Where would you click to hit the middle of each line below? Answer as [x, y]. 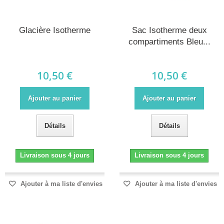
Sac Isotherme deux [169, 30]
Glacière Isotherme [55, 30]
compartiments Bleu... [169, 42]
